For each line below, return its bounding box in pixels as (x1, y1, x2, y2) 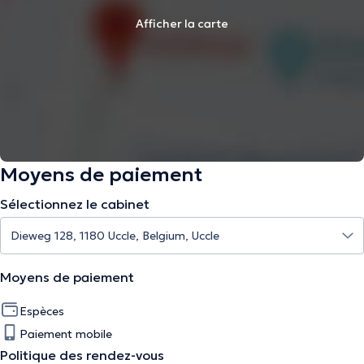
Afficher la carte (136, 16, 228, 31)
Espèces (19, 304, 64, 318)
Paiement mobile (19, 327, 112, 341)
